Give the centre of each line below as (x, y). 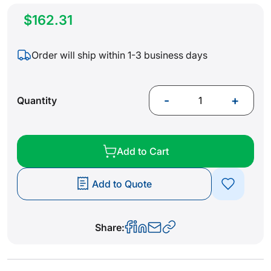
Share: (109, 227)
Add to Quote (122, 184)
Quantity (37, 100)
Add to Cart (143, 151)
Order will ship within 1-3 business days (119, 55)
